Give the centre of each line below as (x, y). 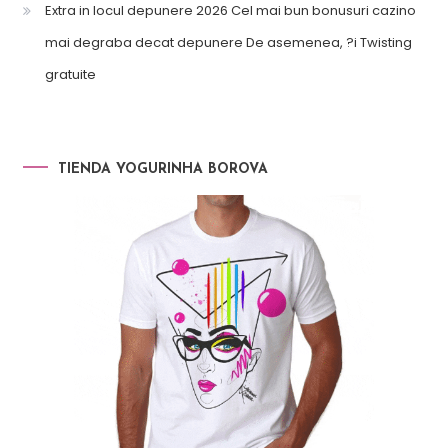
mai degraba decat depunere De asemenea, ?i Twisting (228, 42)
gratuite (70, 74)
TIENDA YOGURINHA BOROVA (162, 169)
